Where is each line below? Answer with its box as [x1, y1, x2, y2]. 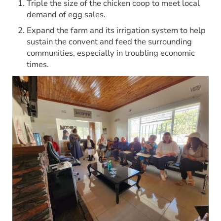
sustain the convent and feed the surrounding [27, 36, 192, 47]
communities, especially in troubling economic [27, 47, 195, 59]
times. [27, 58, 49, 70]
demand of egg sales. [27, 9, 106, 21]
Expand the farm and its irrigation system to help [27, 24, 206, 36]
